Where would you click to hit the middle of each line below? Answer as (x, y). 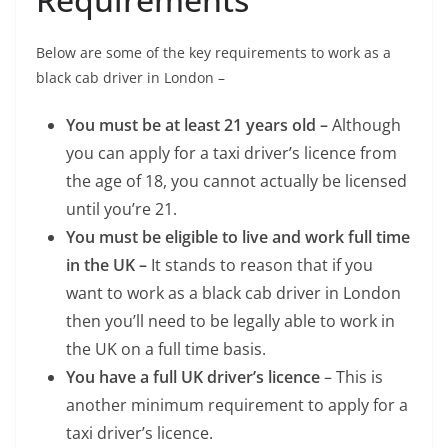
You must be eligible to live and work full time (238, 237)
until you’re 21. (121, 209)
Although (366, 125)
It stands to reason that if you (262, 265)
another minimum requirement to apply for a (237, 405)
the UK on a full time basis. (166, 349)
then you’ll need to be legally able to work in (230, 321)
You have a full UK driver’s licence (193, 377)
